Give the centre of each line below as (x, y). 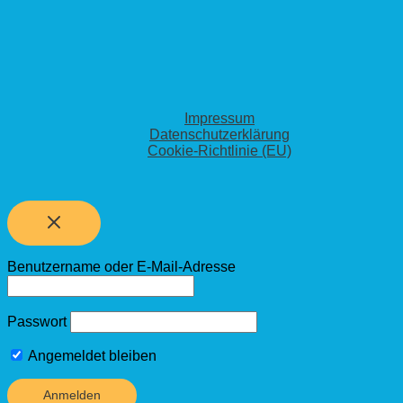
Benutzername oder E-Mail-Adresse (121, 267)
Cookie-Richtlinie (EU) (219, 150)
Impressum (219, 118)
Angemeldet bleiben (91, 356)
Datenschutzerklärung (219, 134)
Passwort (37, 321)
